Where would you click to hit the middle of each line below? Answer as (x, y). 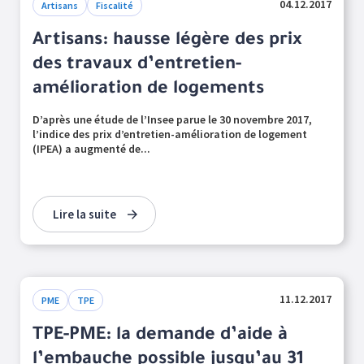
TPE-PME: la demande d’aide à (160, 336)
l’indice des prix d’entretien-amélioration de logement (170, 134)
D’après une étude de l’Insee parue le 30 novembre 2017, (172, 119)
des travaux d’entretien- (137, 66)
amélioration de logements (148, 90)
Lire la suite (84, 214)
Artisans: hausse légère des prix (167, 41)
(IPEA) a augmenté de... (91, 149)
